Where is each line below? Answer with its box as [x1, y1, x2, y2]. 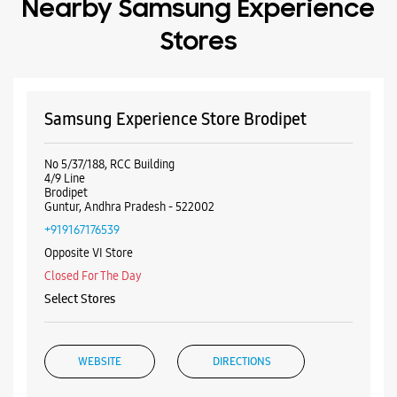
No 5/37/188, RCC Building [44, 314, 175, 331]
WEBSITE [78, 160, 121, 175]
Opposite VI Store [44, 51, 133, 67]
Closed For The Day [44, 74, 142, 90]
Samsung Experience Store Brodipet [44, 245, 307, 268]
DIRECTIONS [213, 160, 271, 175]
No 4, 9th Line [44, 328, 113, 345]
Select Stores [44, 97, 115, 113]
